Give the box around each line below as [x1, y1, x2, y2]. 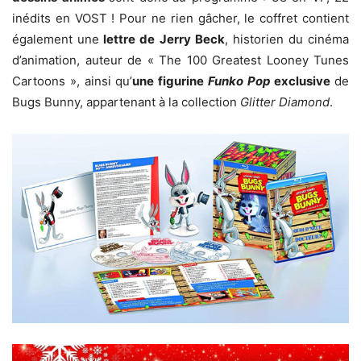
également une [12, 31, 100, 47]
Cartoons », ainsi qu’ [12, 73, 133, 89]
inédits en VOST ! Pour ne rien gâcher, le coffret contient [12, 10, 349, 26]
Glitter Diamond [240, 93, 330, 110]
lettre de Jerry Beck [99, 31, 225, 47]
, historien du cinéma [224, 31, 349, 47]
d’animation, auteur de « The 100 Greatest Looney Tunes [12, 52, 349, 68]
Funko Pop [207, 73, 271, 89]
